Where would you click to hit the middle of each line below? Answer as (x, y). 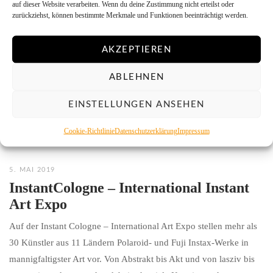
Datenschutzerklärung (146, 131)
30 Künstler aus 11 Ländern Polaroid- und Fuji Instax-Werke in (129, 243)
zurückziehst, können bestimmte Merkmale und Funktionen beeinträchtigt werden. (130, 15)
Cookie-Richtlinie (89, 131)
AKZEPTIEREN (136, 49)
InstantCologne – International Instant (129, 188)
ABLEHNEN (136, 76)
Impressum (193, 131)
